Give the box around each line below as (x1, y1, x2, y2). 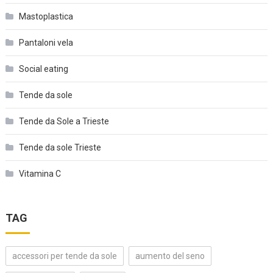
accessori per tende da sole (12, 251, 117, 261)
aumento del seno (135, 251, 205, 261)
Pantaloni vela (18, 38, 73, 48)
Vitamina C (18, 169, 61, 179)
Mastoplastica (18, 12, 73, 21)
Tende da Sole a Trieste (18, 116, 109, 126)
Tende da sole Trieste (18, 143, 101, 152)
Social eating (18, 64, 68, 74)
